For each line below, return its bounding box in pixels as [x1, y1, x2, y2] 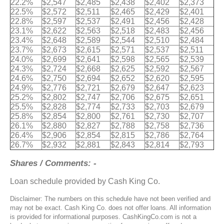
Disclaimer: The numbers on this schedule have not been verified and [10, 194, 210, 202]
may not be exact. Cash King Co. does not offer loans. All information [10, 203, 211, 211]
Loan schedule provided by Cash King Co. [10, 176, 160, 185]
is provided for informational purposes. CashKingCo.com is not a [10, 212, 196, 220]
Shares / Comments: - [10, 158, 96, 168]
